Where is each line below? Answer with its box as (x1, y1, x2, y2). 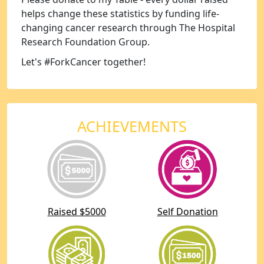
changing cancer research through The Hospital (21, 21, 235, 34)
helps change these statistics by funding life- (21, 6, 219, 20)
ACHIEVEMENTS (77, 115, 187, 136)
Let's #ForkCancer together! (21, 55, 148, 68)
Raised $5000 (47, 204, 106, 218)
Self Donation (157, 204, 218, 218)
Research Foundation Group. (21, 35, 150, 48)
